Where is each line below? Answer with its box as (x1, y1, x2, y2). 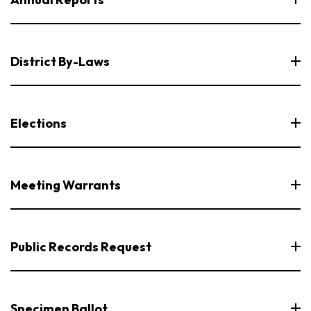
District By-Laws (10, 53, 110, 69)
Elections (10, 115, 67, 131)
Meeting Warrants (10, 176, 121, 193)
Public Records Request (10, 238, 151, 255)
